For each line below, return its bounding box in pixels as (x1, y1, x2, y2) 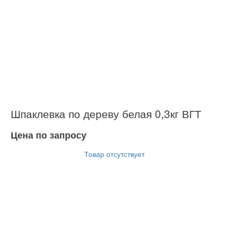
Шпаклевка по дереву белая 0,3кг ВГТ (11, 105, 201, 121)
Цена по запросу (11, 128, 86, 142)
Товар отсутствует (84, 148, 145, 159)
